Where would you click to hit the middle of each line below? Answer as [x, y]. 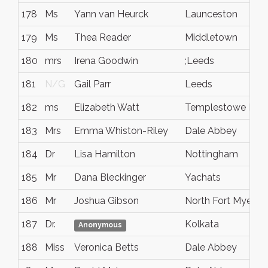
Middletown [211, 37]
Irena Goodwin [106, 61]
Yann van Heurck [111, 14]
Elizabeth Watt [107, 107]
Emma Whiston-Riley [121, 131]
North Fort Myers [222, 201]
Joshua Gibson [106, 201]
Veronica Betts [106, 247]
